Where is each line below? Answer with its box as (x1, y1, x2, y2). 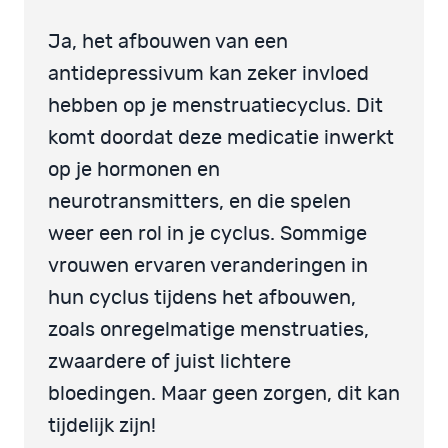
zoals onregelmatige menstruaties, (48, 319, 369, 340)
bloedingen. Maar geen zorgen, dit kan (48, 383, 400, 404)
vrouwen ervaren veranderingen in (48, 255, 368, 276)
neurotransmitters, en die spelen (48, 191, 351, 212)
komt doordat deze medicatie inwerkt (48, 127, 394, 148)
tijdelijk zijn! (48, 415, 156, 436)
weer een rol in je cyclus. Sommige (48, 223, 367, 244)
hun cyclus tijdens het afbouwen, (48, 287, 356, 308)
